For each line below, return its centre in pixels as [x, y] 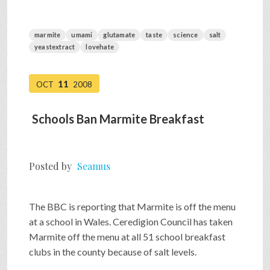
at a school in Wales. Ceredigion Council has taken [131, 222]
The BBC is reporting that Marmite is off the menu [132, 207]
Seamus [94, 166]
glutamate [119, 35]
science [186, 35]
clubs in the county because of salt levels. [113, 252]
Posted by [52, 166]
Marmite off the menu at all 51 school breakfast [127, 237]
